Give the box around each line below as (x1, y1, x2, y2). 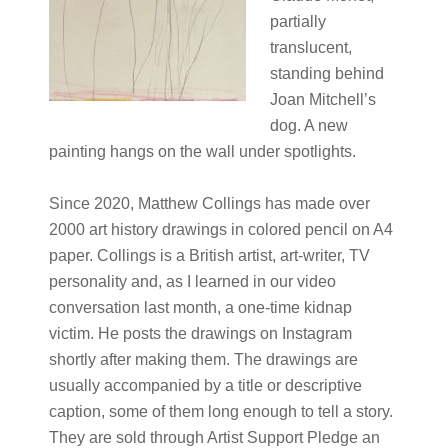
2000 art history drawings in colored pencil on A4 (48, 221, 393, 238)
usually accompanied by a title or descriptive (48, 377, 362, 394)
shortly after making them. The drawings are (48, 351, 358, 368)
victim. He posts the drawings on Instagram (48, 325, 352, 342)
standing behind (269, 65, 384, 82)
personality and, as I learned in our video (48, 273, 336, 290)
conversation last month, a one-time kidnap (48, 299, 352, 316)
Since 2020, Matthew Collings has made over (48, 195, 370, 212)
